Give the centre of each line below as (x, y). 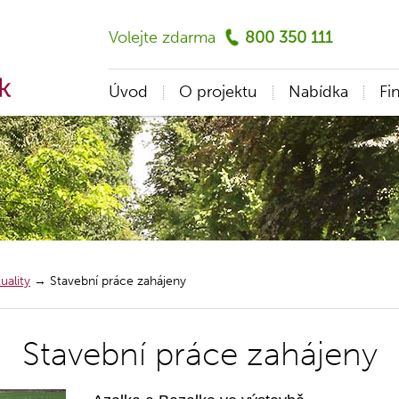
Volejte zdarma (162, 37)
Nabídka (318, 92)
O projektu (218, 92)
